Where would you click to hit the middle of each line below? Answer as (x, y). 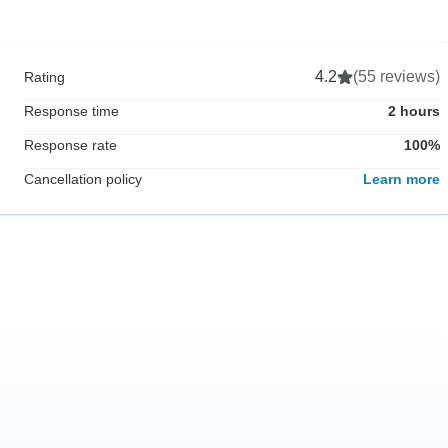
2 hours (414, 111)
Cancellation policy (83, 179)
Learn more (401, 179)
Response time (71, 111)
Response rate (70, 145)
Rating (44, 77)
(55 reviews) (396, 77)
